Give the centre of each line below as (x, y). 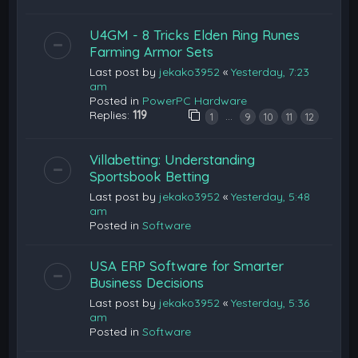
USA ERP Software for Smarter (187, 265)
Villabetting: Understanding (173, 159)
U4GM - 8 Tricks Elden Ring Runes (195, 34)
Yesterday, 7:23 (270, 72)
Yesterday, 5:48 (271, 196)
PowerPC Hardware (195, 100)
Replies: (111, 115)
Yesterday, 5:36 (270, 302)
